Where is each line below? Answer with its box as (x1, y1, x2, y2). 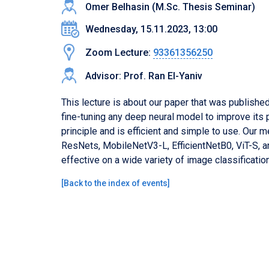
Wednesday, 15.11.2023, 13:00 (85, 23, 217, 35)
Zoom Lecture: (85, 47, 153, 58)
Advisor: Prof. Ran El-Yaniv (85, 70, 202, 82)
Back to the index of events (64, 178, 168, 188)
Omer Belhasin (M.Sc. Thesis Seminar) (85, 1, 255, 13)
